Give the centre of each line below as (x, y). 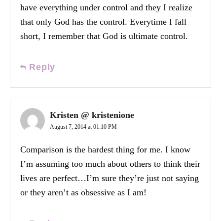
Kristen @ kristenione (92, 115)
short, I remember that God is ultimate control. (104, 36)
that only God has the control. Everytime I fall (103, 21)
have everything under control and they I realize (106, 7)
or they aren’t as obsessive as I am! (83, 192)
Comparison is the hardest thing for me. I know (105, 149)
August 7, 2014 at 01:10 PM (83, 127)
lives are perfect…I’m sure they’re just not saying (110, 178)
